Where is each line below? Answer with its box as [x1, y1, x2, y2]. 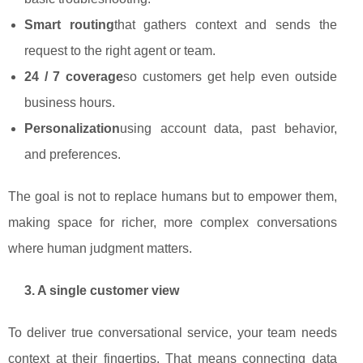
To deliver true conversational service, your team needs [8, 326, 337, 340]
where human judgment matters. [8, 241, 192, 256]
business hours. [24, 96, 115, 110]
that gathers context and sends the [113, 18, 337, 32]
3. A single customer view [24, 284, 179, 298]
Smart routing [24, 18, 114, 32]
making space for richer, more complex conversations [8, 216, 337, 230]
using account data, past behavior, [120, 122, 337, 136]
